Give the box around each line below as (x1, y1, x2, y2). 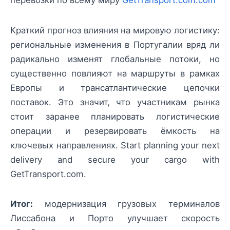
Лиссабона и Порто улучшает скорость (10, 213, 220, 223)
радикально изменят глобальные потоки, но (10, 53, 220, 64)
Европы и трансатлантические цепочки (10, 82, 220, 93)
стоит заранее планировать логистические (10, 111, 220, 122)
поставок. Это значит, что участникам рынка (10, 97, 220, 107)
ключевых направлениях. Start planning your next (10, 140, 220, 150)
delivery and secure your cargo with (10, 154, 220, 165)
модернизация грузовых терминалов (33, 198, 220, 209)
